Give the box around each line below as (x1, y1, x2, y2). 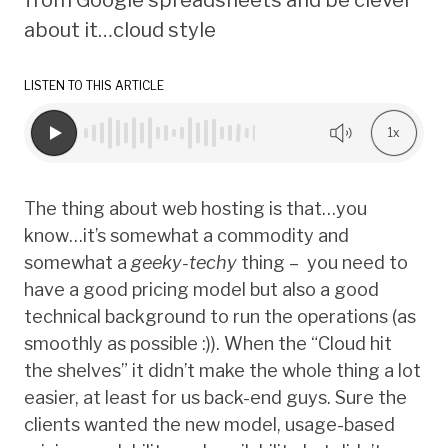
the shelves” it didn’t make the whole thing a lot (24, 359, 421, 381)
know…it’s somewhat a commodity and (24, 224, 349, 246)
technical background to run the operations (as (24, 305, 416, 327)
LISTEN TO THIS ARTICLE (24, 77, 164, 93)
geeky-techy (131, 251, 237, 273)
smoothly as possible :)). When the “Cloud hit (24, 332, 392, 354)
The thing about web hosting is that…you (24, 197, 367, 219)
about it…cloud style (24, 17, 216, 42)
